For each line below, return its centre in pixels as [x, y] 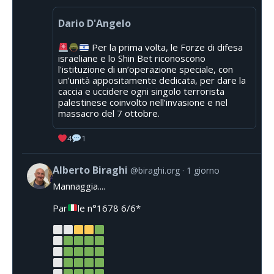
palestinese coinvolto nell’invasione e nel [143, 102]
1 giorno [203, 170]
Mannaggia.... [79, 186]
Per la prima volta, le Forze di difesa [166, 47]
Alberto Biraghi [90, 170]
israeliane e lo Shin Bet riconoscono [132, 58]
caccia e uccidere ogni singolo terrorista [141, 91]
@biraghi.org [155, 170]
